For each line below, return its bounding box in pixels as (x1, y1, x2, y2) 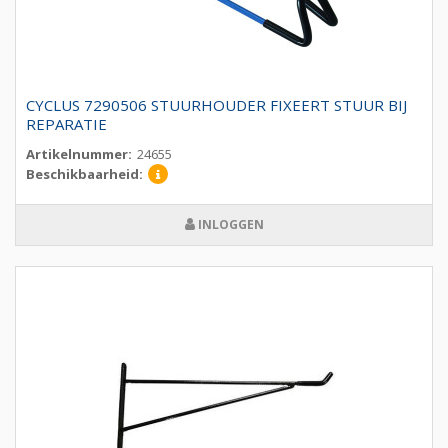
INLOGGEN (194, 216, 264, 234)
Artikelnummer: (26, 145, 132, 164)
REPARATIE (26, 114, 107, 135)
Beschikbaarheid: (26, 165, 143, 184)
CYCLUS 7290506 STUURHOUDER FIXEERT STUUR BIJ (26, 95, 407, 116)
